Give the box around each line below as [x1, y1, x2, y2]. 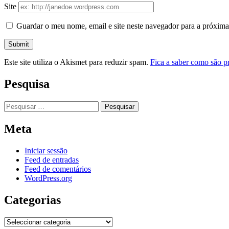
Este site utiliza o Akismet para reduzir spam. [4, 58, 150, 67]
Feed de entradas [25, 155, 79, 164]
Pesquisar [4, 101, 34, 110]
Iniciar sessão [25, 146, 67, 155]
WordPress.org [25, 173, 72, 182]
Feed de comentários [25, 164, 91, 173]
